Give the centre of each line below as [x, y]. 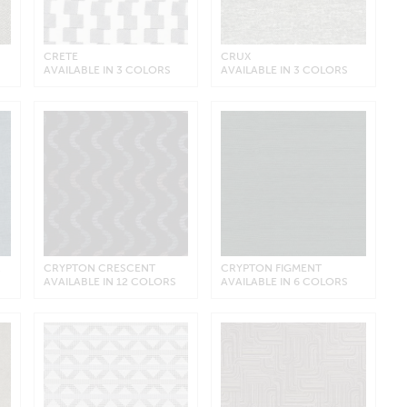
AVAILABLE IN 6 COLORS [285, 281]
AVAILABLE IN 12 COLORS [109, 281]
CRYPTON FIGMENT [272, 268]
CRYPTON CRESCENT [99, 268]
